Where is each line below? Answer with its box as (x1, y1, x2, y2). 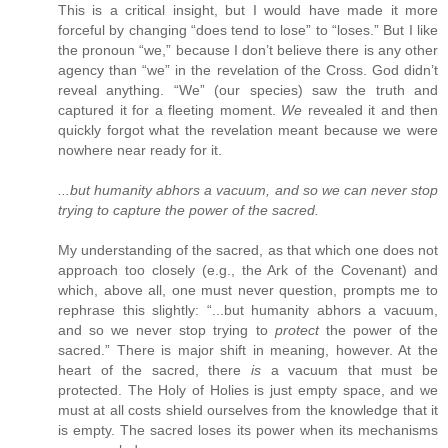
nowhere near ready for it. (58, 141, 222, 158)
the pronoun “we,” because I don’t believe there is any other (58, 41, 438, 58)
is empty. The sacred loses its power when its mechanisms (58, 421, 438, 438)
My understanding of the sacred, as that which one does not (58, 241, 438, 258)
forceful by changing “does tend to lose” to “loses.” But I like (58, 21, 438, 38)
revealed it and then (302, 101, 438, 118)
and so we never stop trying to (58, 321, 275, 338)
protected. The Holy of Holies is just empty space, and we (58, 381, 438, 398)
